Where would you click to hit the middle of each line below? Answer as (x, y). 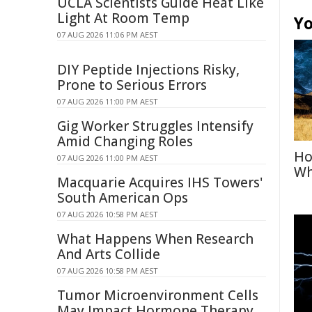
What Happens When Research (155, 239)
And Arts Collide (109, 254)
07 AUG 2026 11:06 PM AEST (108, 34)
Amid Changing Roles (125, 141)
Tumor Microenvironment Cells (158, 295)
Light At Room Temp (123, 18)
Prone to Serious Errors (132, 85)
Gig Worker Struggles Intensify (155, 126)
